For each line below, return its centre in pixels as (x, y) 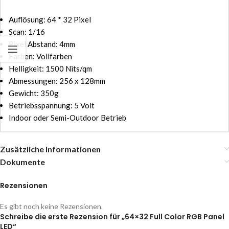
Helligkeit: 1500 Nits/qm (50, 68)
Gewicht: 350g (34, 93)
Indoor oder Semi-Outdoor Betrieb (67, 117)
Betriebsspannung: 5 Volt (52, 105)
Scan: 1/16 (27, 31)
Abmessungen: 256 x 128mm (57, 81)
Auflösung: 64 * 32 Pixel (50, 19)
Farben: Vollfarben (40, 56)
